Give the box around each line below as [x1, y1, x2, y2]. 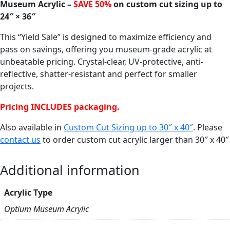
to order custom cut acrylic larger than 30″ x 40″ [41, 133, 229, 145]
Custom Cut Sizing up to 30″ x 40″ [64, 121, 193, 133]
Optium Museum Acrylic [4, 203, 89, 215]
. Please [193, 121, 222, 133]
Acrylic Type [4, 186, 52, 198]
